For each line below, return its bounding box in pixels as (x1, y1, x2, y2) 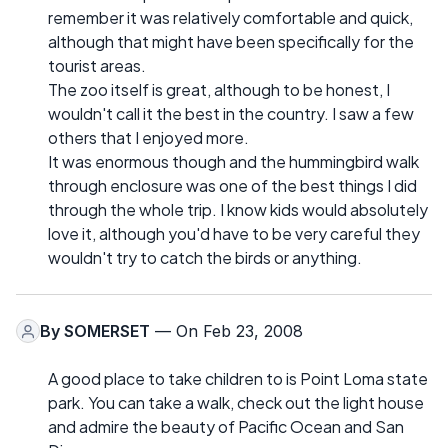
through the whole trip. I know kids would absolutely (48, 199, 428, 221)
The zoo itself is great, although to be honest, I (48, 79, 390, 101)
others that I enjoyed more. (48, 127, 249, 149)
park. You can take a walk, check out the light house (48, 392, 424, 414)
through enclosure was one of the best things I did (48, 175, 417, 197)
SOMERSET (64, 321, 150, 342)
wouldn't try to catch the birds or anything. (48, 247, 362, 269)
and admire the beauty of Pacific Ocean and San (48, 416, 404, 438)
